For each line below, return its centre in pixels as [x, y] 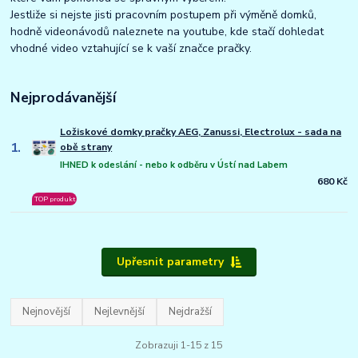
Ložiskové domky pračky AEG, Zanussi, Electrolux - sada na [201, 131]
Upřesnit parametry [170, 261]
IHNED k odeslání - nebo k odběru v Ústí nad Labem [174, 165]
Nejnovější [47, 311]
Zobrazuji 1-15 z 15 [179, 346]
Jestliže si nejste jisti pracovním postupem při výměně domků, [164, 14]
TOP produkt [54, 199]
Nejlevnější [120, 311]
